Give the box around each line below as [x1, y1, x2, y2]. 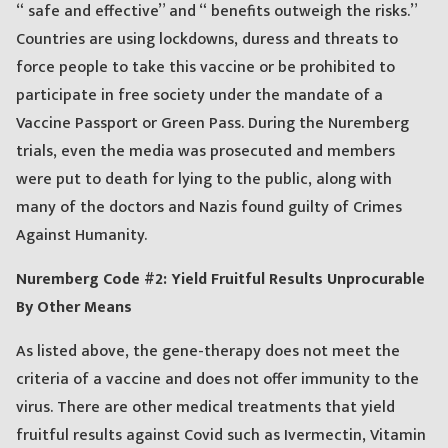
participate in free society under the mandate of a [16, 82, 383, 110]
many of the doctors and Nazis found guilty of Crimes [16, 194, 402, 222]
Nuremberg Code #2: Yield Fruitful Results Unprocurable [16, 266, 425, 294]
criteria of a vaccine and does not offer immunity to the [16, 366, 419, 394]
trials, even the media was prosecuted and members [16, 138, 395, 166]
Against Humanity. [16, 222, 147, 250]
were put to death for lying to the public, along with [16, 166, 392, 194]
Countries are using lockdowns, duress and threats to [16, 26, 398, 54]
